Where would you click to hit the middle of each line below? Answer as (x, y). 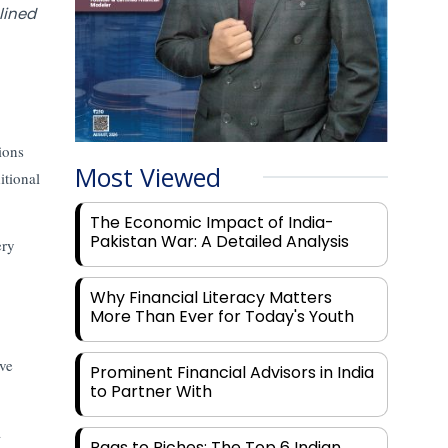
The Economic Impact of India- (212, 223)
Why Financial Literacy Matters (211, 298)
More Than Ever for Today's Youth (222, 317)
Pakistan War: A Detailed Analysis (220, 242)
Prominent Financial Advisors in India (232, 373)
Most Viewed (148, 177)
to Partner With (151, 392)
